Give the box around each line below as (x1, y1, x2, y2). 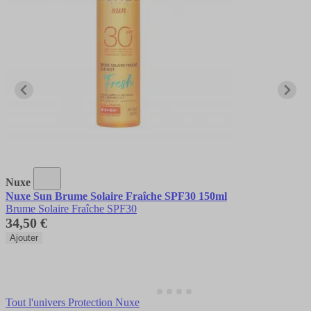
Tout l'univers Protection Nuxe (6, 296, 140, 308)
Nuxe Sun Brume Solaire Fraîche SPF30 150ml (6, 190, 227, 202)
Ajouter (10, 232, 38, 243)
